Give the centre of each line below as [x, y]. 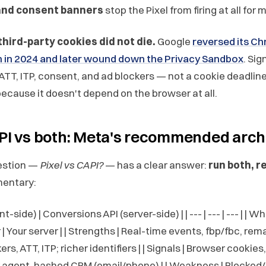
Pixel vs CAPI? [72, 164]
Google [174, 41]
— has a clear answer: [156, 164]
